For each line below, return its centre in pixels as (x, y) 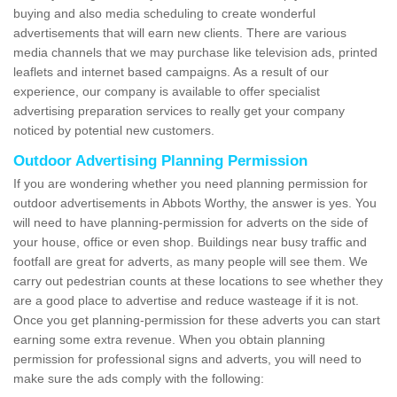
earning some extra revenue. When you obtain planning (169, 340)
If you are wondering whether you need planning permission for (191, 184)
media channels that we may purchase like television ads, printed (195, 53)
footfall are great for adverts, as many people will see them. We (191, 262)
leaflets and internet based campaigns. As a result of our (171, 72)
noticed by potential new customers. (116, 131)
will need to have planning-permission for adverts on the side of (191, 223)
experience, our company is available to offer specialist (167, 92)
